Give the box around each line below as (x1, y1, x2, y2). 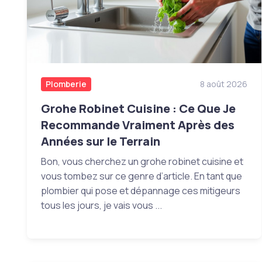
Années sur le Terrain (40, 133, 160, 150)
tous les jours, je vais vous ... (40, 199, 162, 212)
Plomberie (45, 78, 87, 90)
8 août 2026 (200, 78, 248, 90)
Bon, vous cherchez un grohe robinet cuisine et (40, 155, 243, 168)
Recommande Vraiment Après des (40, 117, 235, 133)
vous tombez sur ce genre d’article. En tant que (40, 170, 242, 183)
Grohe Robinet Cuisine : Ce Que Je (40, 101, 236, 117)
